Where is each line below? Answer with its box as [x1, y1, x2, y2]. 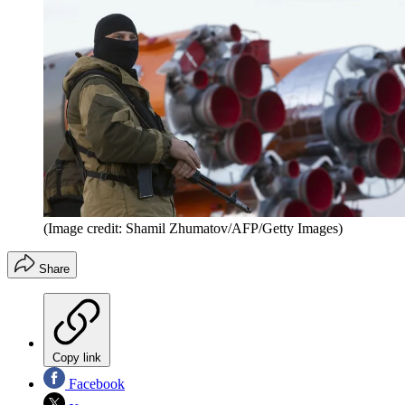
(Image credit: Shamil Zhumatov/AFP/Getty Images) [43, 220, 343, 236]
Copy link [52, 350, 101, 364]
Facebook [65, 375, 125, 391]
